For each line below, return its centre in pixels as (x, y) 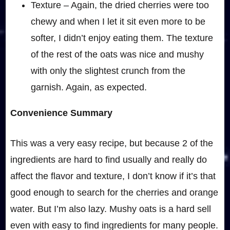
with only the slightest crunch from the (108, 71)
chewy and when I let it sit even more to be (118, 22)
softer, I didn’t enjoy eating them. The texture (122, 38)
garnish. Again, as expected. (89, 88)
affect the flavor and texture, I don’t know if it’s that (113, 176)
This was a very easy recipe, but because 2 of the (111, 143)
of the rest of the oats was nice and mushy (117, 55)
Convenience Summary (62, 113)
